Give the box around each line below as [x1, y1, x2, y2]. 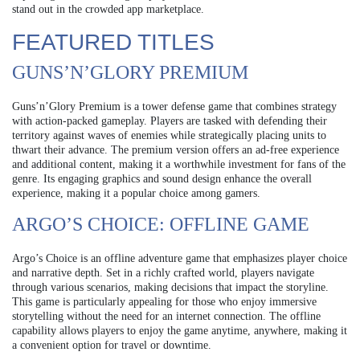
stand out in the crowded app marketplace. [12, 3, 204, 16]
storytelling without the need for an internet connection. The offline [12, 310, 321, 323]
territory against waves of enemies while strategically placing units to [12, 129, 326, 142]
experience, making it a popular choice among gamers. [12, 187, 260, 200]
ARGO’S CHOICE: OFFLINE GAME [12, 214, 309, 235]
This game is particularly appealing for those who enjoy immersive [12, 296, 317, 309]
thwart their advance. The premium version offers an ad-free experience [12, 144, 339, 157]
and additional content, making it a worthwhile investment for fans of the [12, 158, 346, 171]
